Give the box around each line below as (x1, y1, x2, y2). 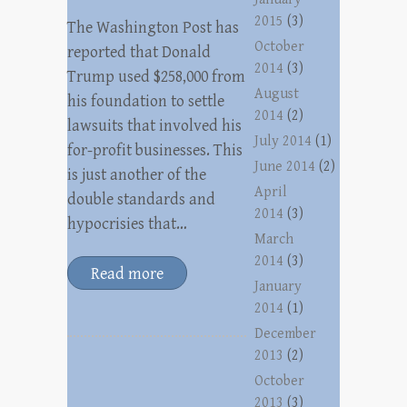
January (254, 278, 303, 295)
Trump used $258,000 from (67, 67, 245, 86)
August (254, 85, 300, 103)
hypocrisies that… (67, 214, 187, 233)
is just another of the (67, 165, 206, 184)
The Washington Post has (67, 18, 239, 37)
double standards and (67, 190, 215, 209)
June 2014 (254, 158, 316, 175)
